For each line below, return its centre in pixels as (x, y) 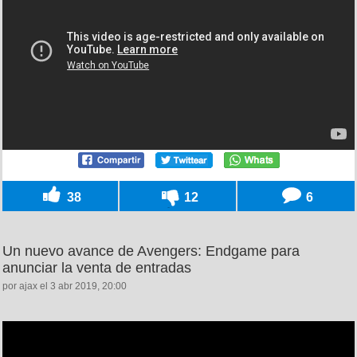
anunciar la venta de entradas (97, 267)
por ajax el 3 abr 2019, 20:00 (65, 286)
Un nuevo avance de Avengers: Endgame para (151, 251)
